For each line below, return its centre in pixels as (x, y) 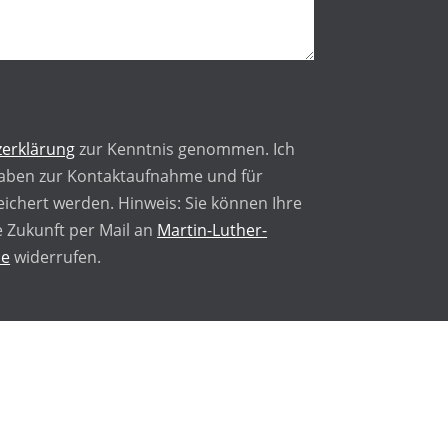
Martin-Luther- (212, 230)
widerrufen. (56, 257)
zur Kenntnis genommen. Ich (185, 149)
